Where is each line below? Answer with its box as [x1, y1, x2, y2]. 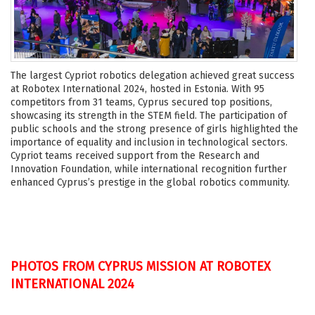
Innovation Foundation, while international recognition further [11, 162, 287, 175]
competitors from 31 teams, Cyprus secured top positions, [11, 96, 272, 108]
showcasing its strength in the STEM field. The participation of [11, 109, 287, 122]
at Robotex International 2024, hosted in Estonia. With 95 [11, 82, 264, 95]
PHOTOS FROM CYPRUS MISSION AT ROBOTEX [11, 258, 271, 274]
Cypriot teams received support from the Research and [11, 149, 259, 162]
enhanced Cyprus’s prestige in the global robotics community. [11, 176, 290, 188]
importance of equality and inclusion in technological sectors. [11, 136, 288, 148]
